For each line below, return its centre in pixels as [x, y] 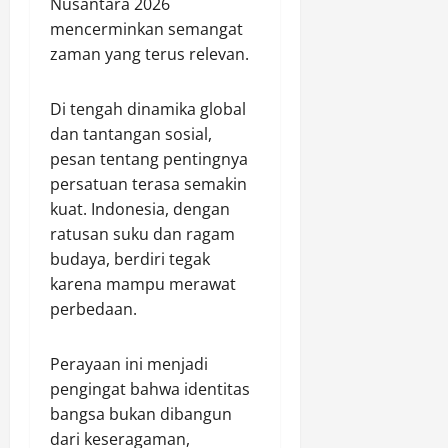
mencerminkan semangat [146, 29]
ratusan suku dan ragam [142, 234]
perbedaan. [93, 309]
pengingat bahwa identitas [150, 389]
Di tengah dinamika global [148, 109]
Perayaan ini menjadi [129, 364]
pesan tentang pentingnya [149, 159]
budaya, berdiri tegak [130, 259]
